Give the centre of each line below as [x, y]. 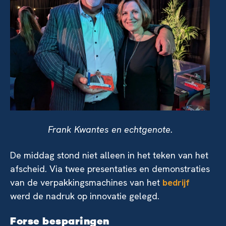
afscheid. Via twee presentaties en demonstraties [110, 169]
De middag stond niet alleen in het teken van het [109, 155]
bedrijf [176, 183]
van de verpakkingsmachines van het [86, 183]
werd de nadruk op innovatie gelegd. [86, 196]
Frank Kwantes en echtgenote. [110, 130]
